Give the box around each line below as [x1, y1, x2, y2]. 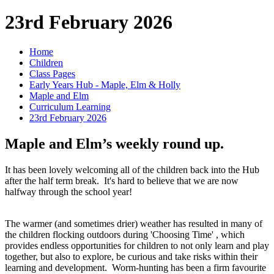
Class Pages [29, 68, 75, 80]
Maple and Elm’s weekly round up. [5, 135, 224, 152]
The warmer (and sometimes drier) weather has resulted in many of [5, 218, 262, 229]
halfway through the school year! [5, 186, 137, 197]
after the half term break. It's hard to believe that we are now [5, 175, 239, 186]
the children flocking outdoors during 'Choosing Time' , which [5, 229, 245, 240]
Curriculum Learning [29, 102, 111, 113]
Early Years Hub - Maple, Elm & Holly [29, 80, 180, 91]
